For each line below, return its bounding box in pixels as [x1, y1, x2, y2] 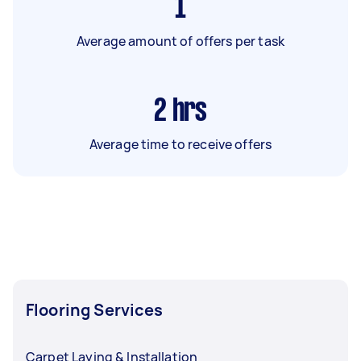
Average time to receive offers [89, 135, 272, 153]
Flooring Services [26, 298, 164, 321]
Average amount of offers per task [77, 31, 284, 50]
